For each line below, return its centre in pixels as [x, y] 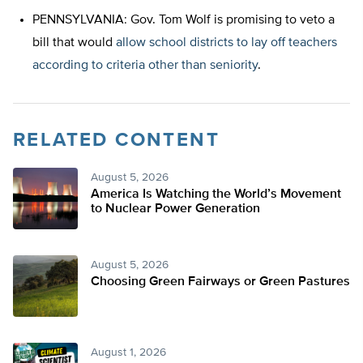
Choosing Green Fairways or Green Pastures [220, 282]
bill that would [74, 43]
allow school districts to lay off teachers [226, 43]
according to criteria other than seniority [145, 66]
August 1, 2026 [128, 353]
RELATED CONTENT [116, 141]
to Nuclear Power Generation [175, 209]
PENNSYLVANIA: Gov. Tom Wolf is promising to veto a [184, 21]
